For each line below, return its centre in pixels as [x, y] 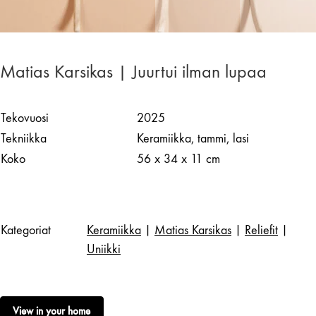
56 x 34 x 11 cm [178, 159]
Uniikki [104, 249]
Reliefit [261, 230]
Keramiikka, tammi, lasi [193, 138]
